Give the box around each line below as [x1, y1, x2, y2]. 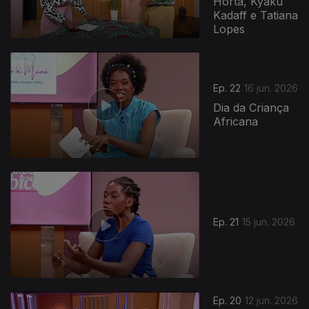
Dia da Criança [213, 101, 290, 115]
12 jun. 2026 [245, 295, 299, 307]
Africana [213, 114, 259, 129]
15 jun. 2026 [242, 216, 296, 228]
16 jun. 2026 [244, 82, 299, 94]
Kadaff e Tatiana [213, 8, 299, 23]
